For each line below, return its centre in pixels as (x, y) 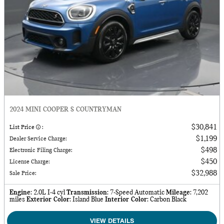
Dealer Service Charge (37, 139)
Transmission (87, 192)
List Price (23, 127)
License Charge (29, 162)
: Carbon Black (167, 199)
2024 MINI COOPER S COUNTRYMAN (65, 109)
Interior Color (126, 199)
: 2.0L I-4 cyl (48, 192)
